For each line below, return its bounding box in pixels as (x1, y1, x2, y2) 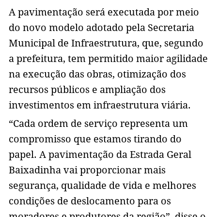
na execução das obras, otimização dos (8, 68, 186, 80)
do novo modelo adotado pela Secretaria (8, 22, 194, 34)
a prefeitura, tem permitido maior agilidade (8, 53, 208, 65)
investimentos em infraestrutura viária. (8, 99, 191, 111)
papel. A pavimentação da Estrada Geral (8, 149, 191, 161)
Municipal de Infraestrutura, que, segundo (8, 37, 203, 49)
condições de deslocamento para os (8, 195, 171, 207)
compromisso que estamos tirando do (8, 133, 182, 145)
